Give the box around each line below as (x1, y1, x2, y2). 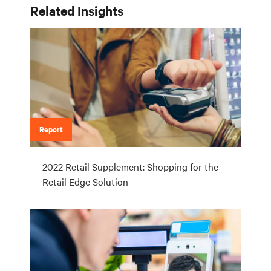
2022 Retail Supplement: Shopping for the (42, 159, 218, 173)
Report (39, 123, 63, 135)
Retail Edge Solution (42, 174, 128, 188)
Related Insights (30, 2, 123, 19)
